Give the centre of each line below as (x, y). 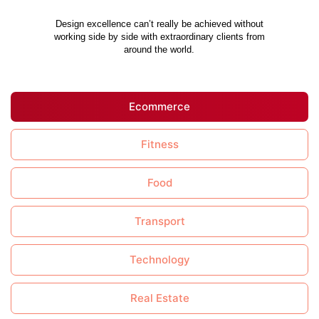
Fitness (159, 144)
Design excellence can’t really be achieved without (159, 23)
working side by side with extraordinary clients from (159, 36)
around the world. (159, 49)
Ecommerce (159, 106)
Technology (159, 259)
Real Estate (159, 298)
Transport (159, 221)
